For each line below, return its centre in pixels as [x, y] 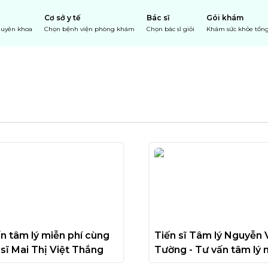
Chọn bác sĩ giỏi [170, 29]
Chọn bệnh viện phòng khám [89, 29]
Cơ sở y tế [62, 18]
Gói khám [225, 18]
